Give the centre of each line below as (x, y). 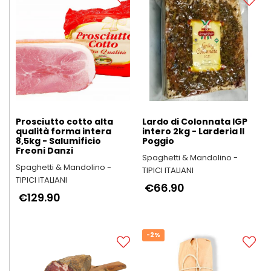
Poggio (158, 141)
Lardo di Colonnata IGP (194, 122)
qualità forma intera (64, 131)
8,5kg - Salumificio (58, 141)
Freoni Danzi (44, 151)
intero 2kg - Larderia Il (193, 131)
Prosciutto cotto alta (64, 122)
